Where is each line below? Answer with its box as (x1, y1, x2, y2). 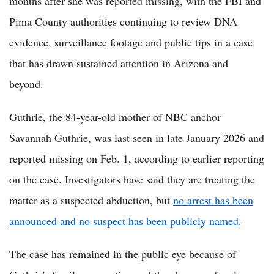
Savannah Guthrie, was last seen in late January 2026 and (9, 130, 264, 145)
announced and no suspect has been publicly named (9, 213, 239, 228)
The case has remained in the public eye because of (9, 246, 236, 261)
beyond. (9, 76, 43, 91)
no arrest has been (173, 192, 253, 207)
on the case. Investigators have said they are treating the (9, 171, 255, 187)
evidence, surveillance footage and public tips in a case (9, 34, 253, 50)
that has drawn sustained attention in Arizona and (9, 55, 228, 70)
